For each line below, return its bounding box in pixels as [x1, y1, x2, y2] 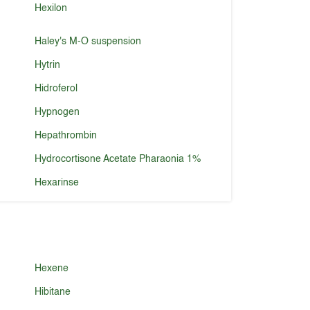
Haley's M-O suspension [35, 37, 142, 46]
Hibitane [35, 287, 71, 297]
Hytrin [35, 60, 61, 70]
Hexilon [35, 3, 68, 13]
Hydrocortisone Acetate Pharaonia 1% [35, 154, 201, 164]
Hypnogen [35, 107, 80, 117]
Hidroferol [35, 84, 78, 93]
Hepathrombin [35, 131, 98, 140]
